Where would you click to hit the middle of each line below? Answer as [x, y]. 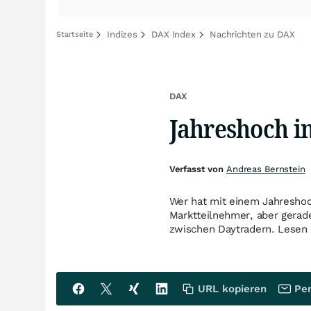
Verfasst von [197, 169]
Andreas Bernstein [266, 169]
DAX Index [174, 34]
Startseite [75, 34]
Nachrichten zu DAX [252, 34]
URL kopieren [232, 289]
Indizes [123, 34]
